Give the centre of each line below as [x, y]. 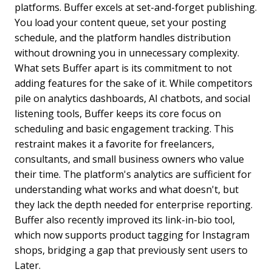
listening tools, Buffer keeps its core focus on [118, 114]
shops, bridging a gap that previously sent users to [131, 250]
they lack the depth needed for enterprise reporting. [134, 205]
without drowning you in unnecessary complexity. [127, 53]
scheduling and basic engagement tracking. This [124, 129]
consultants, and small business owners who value [129, 159]
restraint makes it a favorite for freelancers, [114, 144]
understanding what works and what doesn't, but [127, 190]
